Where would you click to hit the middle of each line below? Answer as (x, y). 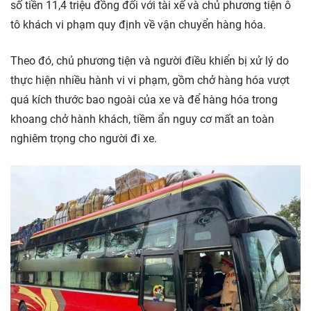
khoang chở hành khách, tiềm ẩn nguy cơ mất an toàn (142, 119)
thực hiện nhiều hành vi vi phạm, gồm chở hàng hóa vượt (150, 81)
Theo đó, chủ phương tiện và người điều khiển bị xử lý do (150, 61)
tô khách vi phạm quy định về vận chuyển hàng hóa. (138, 25)
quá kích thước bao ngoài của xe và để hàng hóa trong (144, 100)
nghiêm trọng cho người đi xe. (84, 139)
